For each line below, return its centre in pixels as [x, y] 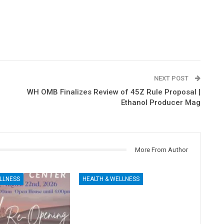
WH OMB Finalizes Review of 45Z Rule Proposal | [113, 92]
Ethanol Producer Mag [160, 102]
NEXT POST [172, 78]
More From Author [161, 149]
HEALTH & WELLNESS [111, 179]
